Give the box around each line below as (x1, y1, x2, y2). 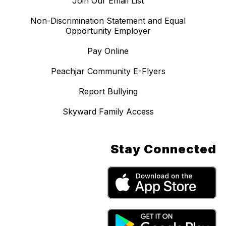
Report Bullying (78, 86, 138, 97)
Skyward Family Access (62, 106, 154, 117)
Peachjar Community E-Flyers (50, 66, 165, 77)
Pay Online (87, 46, 129, 56)
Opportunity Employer (65, 26, 151, 36)
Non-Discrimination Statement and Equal (30, 16, 186, 26)
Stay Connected (110, 142, 216, 157)
